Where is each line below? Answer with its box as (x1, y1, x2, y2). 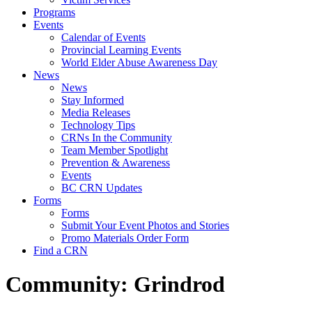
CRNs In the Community (61, 132, 172, 143)
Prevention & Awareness (61, 157, 170, 169)
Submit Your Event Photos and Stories (61, 219, 229, 231)
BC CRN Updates (61, 182, 142, 194)
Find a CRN (33, 244, 88, 256)
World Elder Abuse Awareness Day (61, 56, 217, 68)
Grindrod (134, 272, 225, 297)
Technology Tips (61, 119, 135, 131)
